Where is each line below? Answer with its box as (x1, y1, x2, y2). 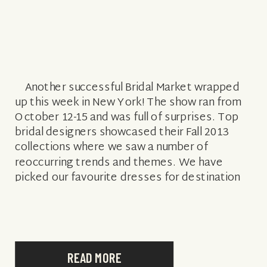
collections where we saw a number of (15, 137, 208, 158)
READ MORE (67, 249, 122, 266)
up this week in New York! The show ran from (15, 92, 241, 113)
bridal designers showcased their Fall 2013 (15, 122, 229, 143)
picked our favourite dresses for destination (15, 167, 241, 188)
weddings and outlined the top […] (15, 182, 187, 203)
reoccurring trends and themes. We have (15, 153, 223, 173)
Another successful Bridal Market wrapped (15, 77, 240, 98)
